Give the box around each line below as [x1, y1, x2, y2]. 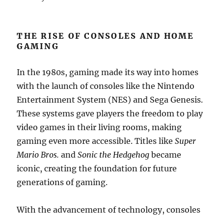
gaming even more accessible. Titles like [17, 136, 175, 146]
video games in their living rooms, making [17, 122, 182, 132]
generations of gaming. [17, 177, 108, 187]
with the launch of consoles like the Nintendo [17, 81, 195, 91]
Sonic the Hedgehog [78, 150, 150, 160]
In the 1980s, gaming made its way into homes [17, 67, 199, 77]
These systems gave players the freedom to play [17, 109, 203, 118]
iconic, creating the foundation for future [17, 164, 177, 173]
